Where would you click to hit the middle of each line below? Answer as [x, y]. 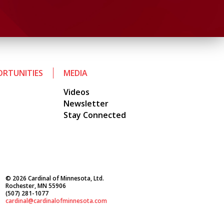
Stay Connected [95, 115]
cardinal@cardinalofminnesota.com [56, 201]
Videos [76, 92]
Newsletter [86, 104]
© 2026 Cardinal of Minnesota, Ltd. [55, 178]
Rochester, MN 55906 [36, 186]
